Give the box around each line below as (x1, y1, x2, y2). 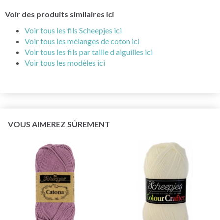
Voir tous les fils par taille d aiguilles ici (25, 47, 153, 56)
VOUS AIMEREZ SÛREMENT (8, 119, 110, 129)
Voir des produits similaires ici (5, 9, 114, 19)
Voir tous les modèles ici (25, 57, 105, 67)
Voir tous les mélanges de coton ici (25, 36, 139, 46)
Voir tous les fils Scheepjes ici (25, 25, 122, 35)
